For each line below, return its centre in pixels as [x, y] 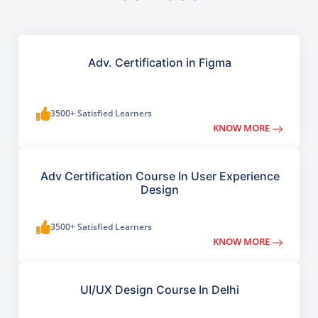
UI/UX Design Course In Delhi [160, 290]
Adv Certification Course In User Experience [160, 176]
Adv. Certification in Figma [160, 63]
